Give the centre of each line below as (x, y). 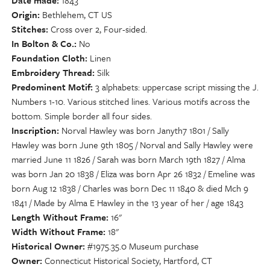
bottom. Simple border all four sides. (82, 116)
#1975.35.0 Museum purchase (143, 246)
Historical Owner (47, 246)
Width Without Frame (57, 231)
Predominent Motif (51, 87)
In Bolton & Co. (43, 43)
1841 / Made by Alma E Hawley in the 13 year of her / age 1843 (127, 202)
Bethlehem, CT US (77, 14)
